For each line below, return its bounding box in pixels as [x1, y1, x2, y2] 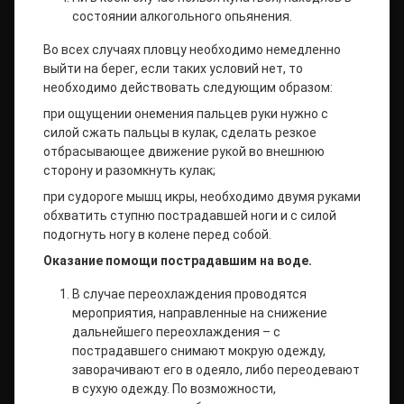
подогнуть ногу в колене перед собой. [43, 227, 271, 242]
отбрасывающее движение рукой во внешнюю [43, 144, 325, 159]
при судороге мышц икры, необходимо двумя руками [43, 189, 361, 204]
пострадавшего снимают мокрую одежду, [72, 344, 326, 358]
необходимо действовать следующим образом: [43, 80, 333, 95]
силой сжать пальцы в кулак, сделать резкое [43, 125, 317, 140]
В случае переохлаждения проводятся [72, 287, 307, 301]
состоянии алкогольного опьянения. [72, 9, 292, 23]
